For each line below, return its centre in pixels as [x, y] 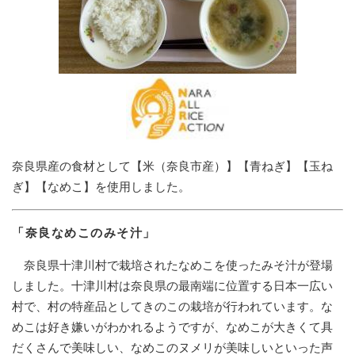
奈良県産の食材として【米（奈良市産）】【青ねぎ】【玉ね [172, 166]
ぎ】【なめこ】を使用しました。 [101, 187]
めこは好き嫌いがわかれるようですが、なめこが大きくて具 [172, 327]
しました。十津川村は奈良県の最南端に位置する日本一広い [172, 286]
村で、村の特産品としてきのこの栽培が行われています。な [172, 307]
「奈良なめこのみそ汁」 [84, 233]
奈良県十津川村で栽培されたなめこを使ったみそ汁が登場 [172, 265]
